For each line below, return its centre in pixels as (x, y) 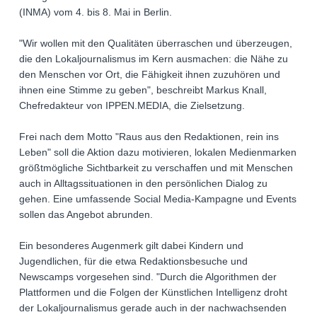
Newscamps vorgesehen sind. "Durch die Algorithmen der (148, 277)
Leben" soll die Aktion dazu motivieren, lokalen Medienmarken (158, 152)
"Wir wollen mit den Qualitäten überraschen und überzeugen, (156, 44)
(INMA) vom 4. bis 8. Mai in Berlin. (96, 12)
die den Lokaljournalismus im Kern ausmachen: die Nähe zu (154, 59)
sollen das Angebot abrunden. (86, 215)
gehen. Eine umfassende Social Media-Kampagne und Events (158, 199)
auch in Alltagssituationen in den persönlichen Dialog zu (143, 184)
